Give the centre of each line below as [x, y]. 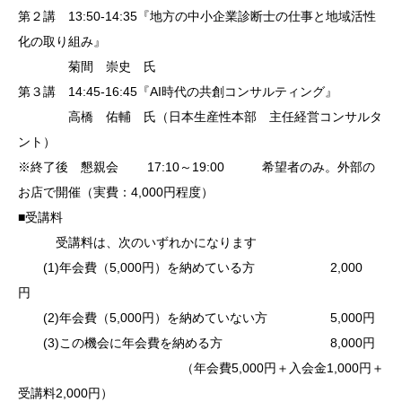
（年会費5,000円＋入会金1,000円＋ [201, 368]
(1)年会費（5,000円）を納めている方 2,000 [190, 268]
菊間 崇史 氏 [87, 67]
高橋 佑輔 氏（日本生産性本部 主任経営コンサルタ [200, 117]
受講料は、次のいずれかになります [137, 243]
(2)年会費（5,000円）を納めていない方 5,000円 [197, 318]
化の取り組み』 [62, 42]
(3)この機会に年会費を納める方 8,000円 [197, 343]
